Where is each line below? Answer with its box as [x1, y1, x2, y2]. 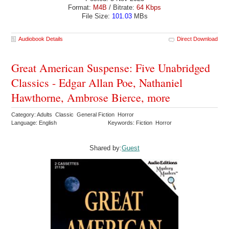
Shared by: [89, 144, 122, 152]
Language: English [11, 119, 57, 126]
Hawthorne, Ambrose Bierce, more [11, 89, 171, 105]
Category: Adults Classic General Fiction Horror [11, 111, 136, 118]
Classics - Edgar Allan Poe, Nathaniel [11, 75, 183, 90]
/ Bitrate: [107, 4, 136, 12]
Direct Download [176, 35, 218, 42]
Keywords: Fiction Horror [108, 119, 174, 126]
